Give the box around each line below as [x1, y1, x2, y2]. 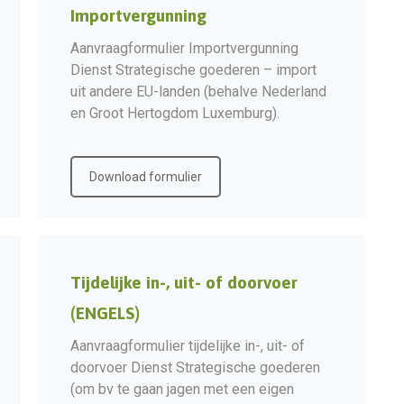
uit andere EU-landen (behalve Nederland [70, 82, 326, 100]
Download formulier [89, 169, 202, 184]
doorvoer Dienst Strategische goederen [70, 359, 320, 376]
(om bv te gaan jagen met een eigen [70, 381, 294, 398]
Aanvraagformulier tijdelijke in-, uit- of [70, 337, 305, 354]
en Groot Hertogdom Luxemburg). [70, 104, 280, 122]
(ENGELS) [70, 303, 140, 323]
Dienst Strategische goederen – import [70, 60, 317, 78]
